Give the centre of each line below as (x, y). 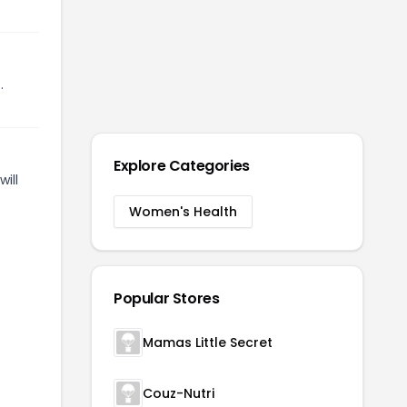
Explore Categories (182, 166)
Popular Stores (167, 298)
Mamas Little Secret (208, 342)
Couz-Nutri (179, 393)
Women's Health (183, 212)
